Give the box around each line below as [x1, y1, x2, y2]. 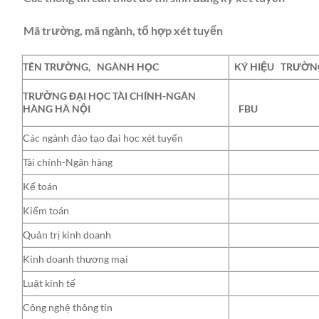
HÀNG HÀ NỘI [23, 102, 90, 115]
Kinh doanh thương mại [23, 252, 128, 265]
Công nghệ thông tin [23, 300, 113, 313]
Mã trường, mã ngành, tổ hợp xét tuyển [21, 23, 223, 38]
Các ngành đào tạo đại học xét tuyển [23, 131, 183, 144]
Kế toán [23, 179, 58, 192]
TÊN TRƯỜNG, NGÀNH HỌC [23, 60, 159, 73]
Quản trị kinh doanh [23, 228, 111, 241]
